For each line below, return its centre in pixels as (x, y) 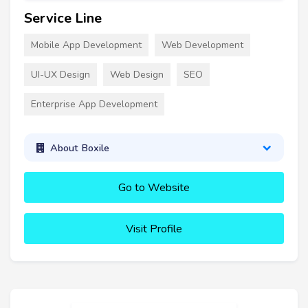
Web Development (202, 45)
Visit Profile (154, 229)
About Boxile (79, 147)
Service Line (63, 19)
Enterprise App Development (94, 104)
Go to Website (154, 187)
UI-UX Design (60, 75)
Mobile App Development (86, 45)
